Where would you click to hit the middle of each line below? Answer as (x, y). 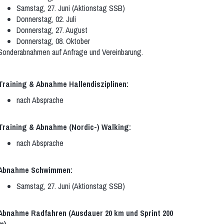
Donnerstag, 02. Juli (46, 19)
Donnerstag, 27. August (52, 30)
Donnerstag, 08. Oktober (53, 41)
